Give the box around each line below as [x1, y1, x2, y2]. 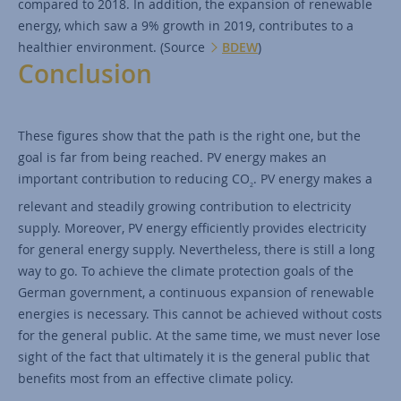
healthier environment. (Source [18, 38, 209, 55]
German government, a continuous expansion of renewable [18, 283, 374, 301]
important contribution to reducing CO [18, 169, 250, 187]
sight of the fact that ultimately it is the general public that [18, 347, 370, 365]
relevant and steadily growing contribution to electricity [18, 197, 351, 215]
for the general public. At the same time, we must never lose [18, 326, 380, 344]
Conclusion [18, 56, 152, 90]
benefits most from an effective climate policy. [18, 369, 294, 387]
